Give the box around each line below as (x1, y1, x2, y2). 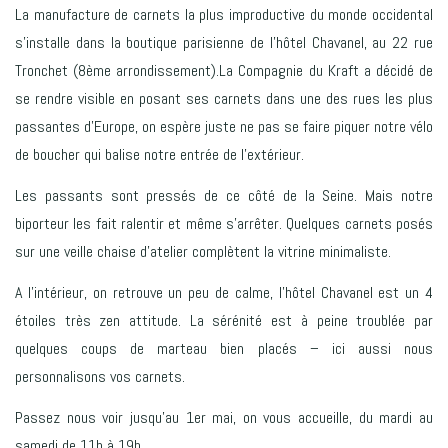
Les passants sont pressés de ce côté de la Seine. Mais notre (15, 184, 433, 206)
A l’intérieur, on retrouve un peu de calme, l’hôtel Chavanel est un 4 (15, 281, 433, 303)
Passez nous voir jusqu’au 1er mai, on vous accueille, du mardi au (15, 406, 433, 428)
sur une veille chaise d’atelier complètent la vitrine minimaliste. (15, 240, 391, 262)
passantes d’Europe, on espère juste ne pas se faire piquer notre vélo (15, 115, 433, 137)
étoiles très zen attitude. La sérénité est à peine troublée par (15, 309, 433, 331)
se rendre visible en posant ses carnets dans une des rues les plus (15, 87, 433, 109)
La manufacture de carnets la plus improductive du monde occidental (15, 3, 433, 25)
